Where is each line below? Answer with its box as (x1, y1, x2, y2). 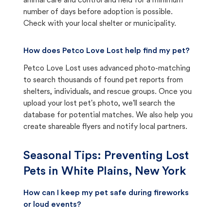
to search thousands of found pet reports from (23, 76, 183, 84)
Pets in (23, 166, 61, 178)
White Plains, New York (61, 166, 186, 178)
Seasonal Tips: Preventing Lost (23, 150, 189, 162)
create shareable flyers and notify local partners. (23, 123, 187, 131)
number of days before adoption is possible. (23, 8, 173, 16)
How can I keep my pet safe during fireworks (23, 189, 189, 197)
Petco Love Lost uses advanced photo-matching (23, 65, 190, 73)
